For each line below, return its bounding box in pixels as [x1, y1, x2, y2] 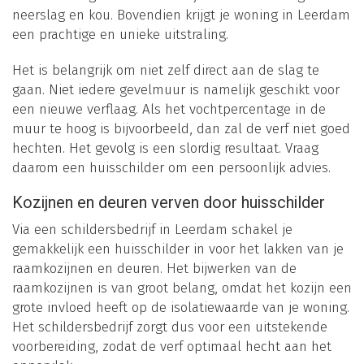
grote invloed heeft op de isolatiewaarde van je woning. [12, 298, 349, 316]
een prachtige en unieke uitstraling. [12, 25, 228, 43]
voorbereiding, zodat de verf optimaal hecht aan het [12, 337, 331, 355]
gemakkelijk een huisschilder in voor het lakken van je [12, 240, 344, 258]
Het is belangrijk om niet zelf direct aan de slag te [12, 61, 319, 79]
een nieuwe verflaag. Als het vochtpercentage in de [12, 100, 326, 118]
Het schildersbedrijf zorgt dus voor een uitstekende [12, 318, 327, 336]
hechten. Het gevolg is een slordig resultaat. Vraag [12, 139, 318, 157]
